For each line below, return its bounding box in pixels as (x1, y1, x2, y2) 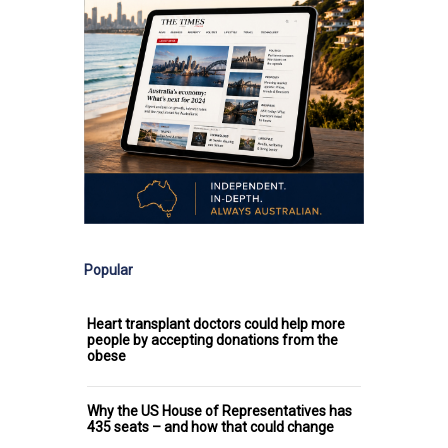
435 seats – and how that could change (87, 418, 334, 435)
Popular (84, 261, 133, 278)
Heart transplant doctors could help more (87, 315, 345, 332)
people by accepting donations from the (87, 331, 338, 348)
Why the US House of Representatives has (87, 402, 352, 419)
